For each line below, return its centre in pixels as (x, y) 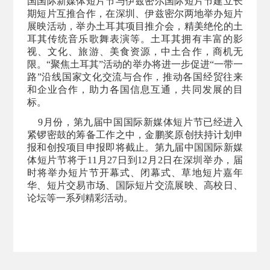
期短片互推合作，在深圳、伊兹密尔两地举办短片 (135, 14)
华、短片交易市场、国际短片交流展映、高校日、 (135, 186)
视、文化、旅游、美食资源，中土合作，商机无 (135, 52)
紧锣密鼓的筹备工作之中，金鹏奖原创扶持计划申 (135, 135)
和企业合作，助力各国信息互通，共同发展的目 (135, 90)
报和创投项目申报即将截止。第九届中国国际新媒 (135, 148)
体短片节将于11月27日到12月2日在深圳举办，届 (135, 160)
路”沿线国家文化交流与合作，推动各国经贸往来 (135, 77)
